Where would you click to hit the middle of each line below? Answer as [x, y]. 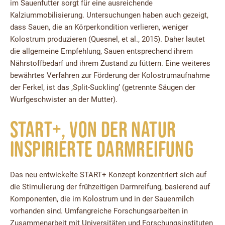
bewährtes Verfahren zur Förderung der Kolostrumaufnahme [110, 76]
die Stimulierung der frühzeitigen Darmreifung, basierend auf [110, 187]
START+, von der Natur [93, 129]
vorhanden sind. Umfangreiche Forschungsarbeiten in [99, 211]
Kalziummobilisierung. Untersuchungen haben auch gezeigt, [109, 15]
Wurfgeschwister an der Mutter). [64, 100]
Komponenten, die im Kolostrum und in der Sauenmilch [102, 199]
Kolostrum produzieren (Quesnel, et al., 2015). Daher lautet [107, 39]
